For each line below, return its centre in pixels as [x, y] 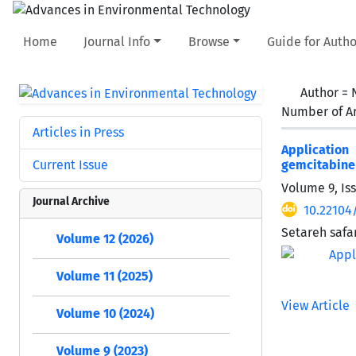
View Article [315, 305]
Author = [326, 92]
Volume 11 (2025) [104, 276]
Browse [209, 41]
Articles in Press [78, 132]
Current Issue [70, 164]
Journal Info [117, 41]
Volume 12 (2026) [105, 238]
